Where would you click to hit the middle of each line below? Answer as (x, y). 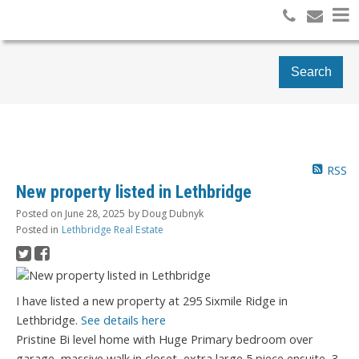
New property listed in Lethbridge (134, 192)
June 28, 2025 (95, 214)
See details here (123, 320)
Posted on (40, 214)
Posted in (37, 230)
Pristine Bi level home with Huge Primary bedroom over (165, 339)
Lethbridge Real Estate (113, 230)
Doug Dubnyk (173, 214)
